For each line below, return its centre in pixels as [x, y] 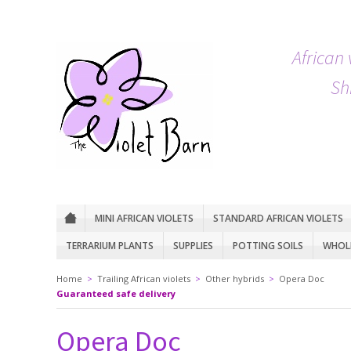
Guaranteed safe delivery [116, 293]
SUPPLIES [193, 246]
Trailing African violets [144, 279]
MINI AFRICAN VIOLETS [144, 218]
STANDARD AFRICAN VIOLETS [278, 218]
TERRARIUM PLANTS [110, 246]
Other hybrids [235, 279]
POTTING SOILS [268, 246]
